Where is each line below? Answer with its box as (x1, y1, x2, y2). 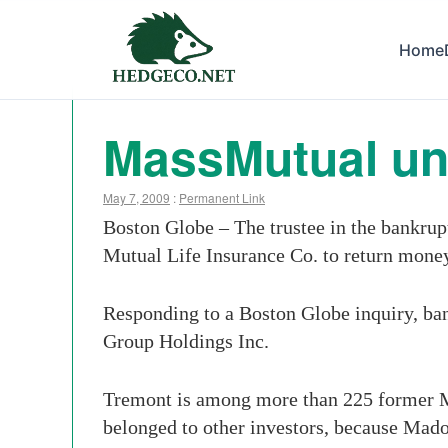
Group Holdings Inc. (103, 330, 269, 352)
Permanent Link (179, 189, 265, 206)
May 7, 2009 (103, 189, 170, 206)
